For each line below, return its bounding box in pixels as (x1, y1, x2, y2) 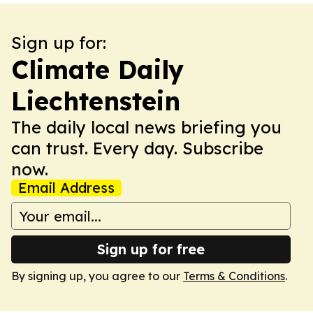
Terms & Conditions (183, 269, 285, 283)
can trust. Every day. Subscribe (11, 138, 263, 159)
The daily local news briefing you (11, 117, 282, 138)
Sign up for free (97, 240, 205, 258)
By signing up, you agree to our (11, 269, 183, 283)
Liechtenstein (11, 85, 180, 117)
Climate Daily (11, 54, 184, 85)
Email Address (18, 179, 115, 196)
